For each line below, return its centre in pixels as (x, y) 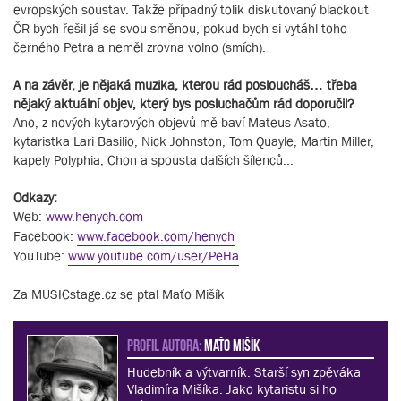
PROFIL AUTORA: (164, 344)
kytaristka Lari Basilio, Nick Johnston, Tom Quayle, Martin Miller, (194, 141)
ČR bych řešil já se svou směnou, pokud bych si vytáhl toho (180, 29)
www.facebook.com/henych (156, 236)
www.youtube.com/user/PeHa (154, 256)
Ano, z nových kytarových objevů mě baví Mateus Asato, (172, 123)
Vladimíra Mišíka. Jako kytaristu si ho (232, 389)
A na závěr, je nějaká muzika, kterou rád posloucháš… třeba (185, 85)
